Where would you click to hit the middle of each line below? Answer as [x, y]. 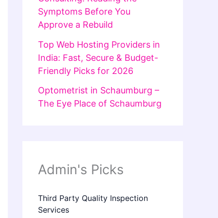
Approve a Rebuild [75, 25]
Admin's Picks [81, 170]
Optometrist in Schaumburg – [99, 91]
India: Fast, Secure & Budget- [98, 57]
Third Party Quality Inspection [93, 198]
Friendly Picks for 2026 [86, 71]
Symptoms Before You [84, 12]
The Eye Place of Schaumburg [100, 104]
